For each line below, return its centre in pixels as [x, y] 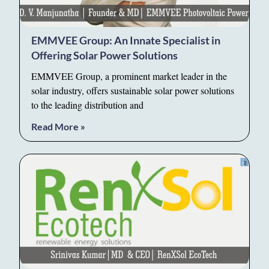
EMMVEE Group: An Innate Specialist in [126, 40]
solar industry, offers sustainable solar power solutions [133, 90]
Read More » [59, 126]
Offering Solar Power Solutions [105, 55]
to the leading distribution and [88, 104]
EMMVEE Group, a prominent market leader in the [129, 76]
